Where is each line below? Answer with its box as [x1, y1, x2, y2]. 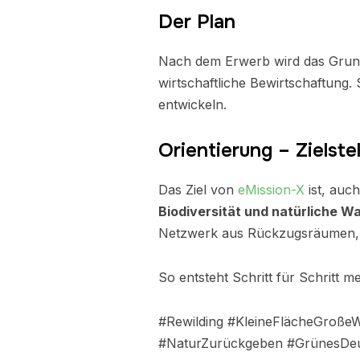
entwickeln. [158, 96, 227, 112]
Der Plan [158, 10, 235, 34]
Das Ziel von [158, 182, 238, 198]
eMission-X [238, 182, 305, 198]
